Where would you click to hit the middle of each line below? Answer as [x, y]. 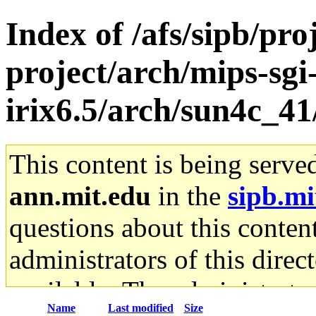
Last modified [141, 308]
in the [189, 195]
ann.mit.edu [80, 195]
